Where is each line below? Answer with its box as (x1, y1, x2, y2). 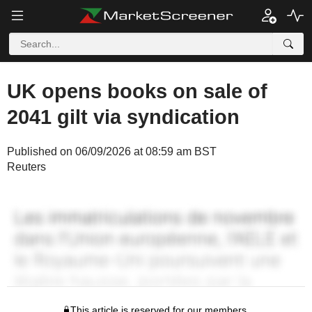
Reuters (7, 161, 46, 173)
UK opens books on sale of (7, 80, 267, 102)
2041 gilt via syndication (7, 106, 240, 128)
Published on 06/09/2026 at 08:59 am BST (7, 146, 217, 157)
